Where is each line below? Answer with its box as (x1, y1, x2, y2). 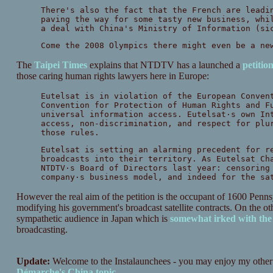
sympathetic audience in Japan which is (16, 213, 170, 224)
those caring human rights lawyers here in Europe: (16, 71, 209, 82)
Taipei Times (34, 60, 87, 71)
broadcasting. (16, 224, 68, 235)
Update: (16, 256, 50, 267)
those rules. (40, 128, 99, 138)
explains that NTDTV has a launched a (87, 60, 243, 71)
